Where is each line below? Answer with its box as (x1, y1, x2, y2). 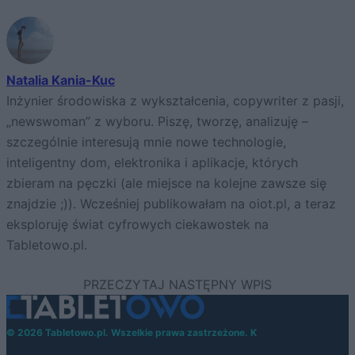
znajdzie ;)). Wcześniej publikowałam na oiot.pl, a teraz (6, 196, 336, 212)
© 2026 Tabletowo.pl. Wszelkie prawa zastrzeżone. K (6, 326, 257, 338)
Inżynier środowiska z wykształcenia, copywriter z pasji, (6, 93, 344, 109)
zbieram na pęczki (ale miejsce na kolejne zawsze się (6, 175, 326, 191)
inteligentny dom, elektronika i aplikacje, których (6, 155, 298, 170)
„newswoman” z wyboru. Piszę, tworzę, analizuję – (6, 113, 308, 129)
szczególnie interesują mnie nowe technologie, (6, 134, 286, 150)
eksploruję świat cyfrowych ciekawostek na (6, 216, 269, 232)
